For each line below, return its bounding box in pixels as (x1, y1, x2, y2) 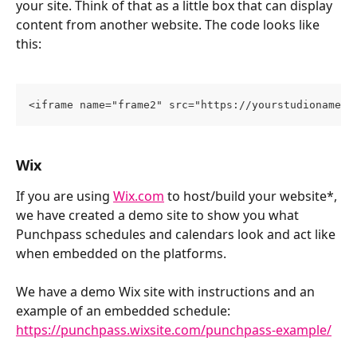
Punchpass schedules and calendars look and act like (16, 226, 339, 244)
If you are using (16, 187, 113, 206)
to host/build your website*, (164, 187, 340, 206)
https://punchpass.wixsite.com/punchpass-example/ (16, 321, 331, 339)
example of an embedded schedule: (16, 302, 233, 320)
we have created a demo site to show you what (16, 206, 302, 225)
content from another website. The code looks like (16, 16, 323, 34)
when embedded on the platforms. (16, 245, 229, 263)
